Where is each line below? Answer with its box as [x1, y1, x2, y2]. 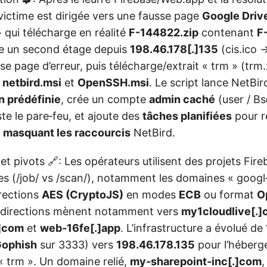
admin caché [149, 93, 215, 106]
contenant [198, 26, 257, 39]
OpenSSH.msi [77, 76, 149, 89]
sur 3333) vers [37, 238, 116, 252]
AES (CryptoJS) [42, 188, 123, 201]
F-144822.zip [129, 26, 198, 39]
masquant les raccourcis [3, 126, 131, 139]
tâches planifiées [142, 110, 232, 123]
